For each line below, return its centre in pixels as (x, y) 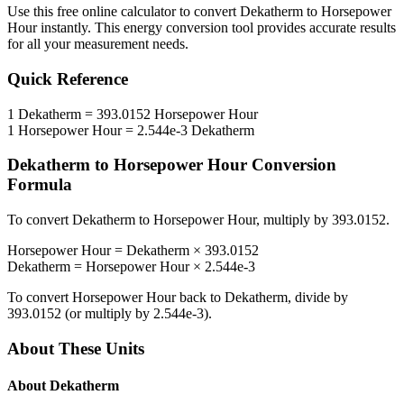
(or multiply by (107, 314)
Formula (40, 185)
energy (143, 28)
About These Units (76, 348)
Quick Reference (68, 79)
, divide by (318, 298)
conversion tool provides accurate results (279, 28)
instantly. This (80, 28)
